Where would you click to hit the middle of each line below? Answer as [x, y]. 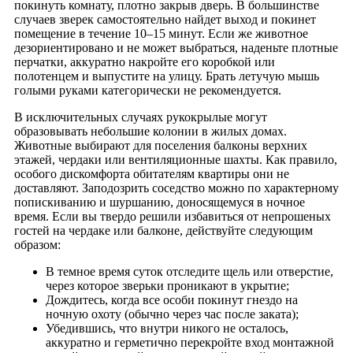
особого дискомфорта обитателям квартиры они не [152, 173]
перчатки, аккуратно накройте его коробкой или [145, 61]
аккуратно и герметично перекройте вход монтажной [190, 342]
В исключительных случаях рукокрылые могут [141, 117]
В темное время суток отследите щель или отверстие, [190, 271]
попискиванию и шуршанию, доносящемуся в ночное [160, 202]
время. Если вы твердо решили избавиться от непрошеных [173, 216]
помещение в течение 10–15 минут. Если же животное [161, 33]
